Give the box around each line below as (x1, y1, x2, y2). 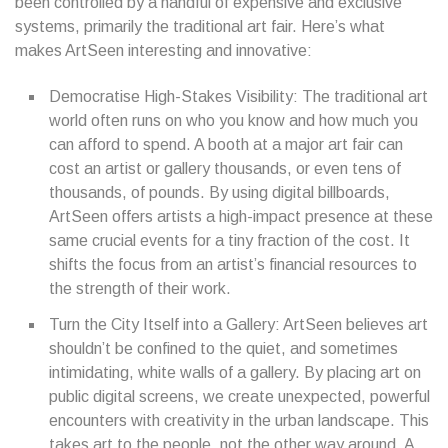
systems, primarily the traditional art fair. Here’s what (15, 18, 385, 35)
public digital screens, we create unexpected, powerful (49, 388, 430, 405)
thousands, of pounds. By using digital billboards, (49, 184, 390, 201)
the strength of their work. (49, 280, 231, 297)
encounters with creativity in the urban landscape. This (49, 412, 429, 429)
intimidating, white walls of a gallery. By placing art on (49, 364, 421, 381)
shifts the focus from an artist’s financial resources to (49, 256, 417, 273)
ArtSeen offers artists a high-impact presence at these (49, 208, 433, 225)
